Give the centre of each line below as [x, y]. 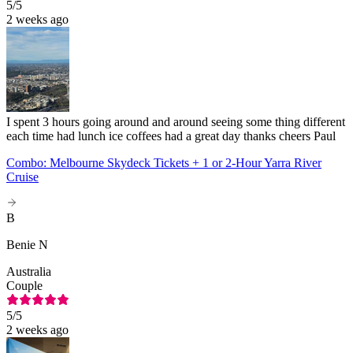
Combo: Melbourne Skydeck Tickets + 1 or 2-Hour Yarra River [164, 162]
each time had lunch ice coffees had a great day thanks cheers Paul [171, 136]
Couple [24, 285]
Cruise [22, 176]
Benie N [27, 244]
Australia [29, 271]
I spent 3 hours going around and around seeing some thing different [176, 121]
